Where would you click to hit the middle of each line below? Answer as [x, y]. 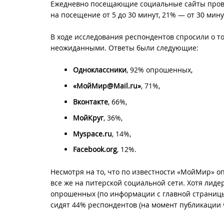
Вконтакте [90, 102]
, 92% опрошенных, [159, 70]
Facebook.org [95, 149]
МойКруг [88, 117]
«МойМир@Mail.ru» [107, 86]
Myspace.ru [92, 133]
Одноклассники [100, 70]
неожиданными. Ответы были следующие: [124, 48]
